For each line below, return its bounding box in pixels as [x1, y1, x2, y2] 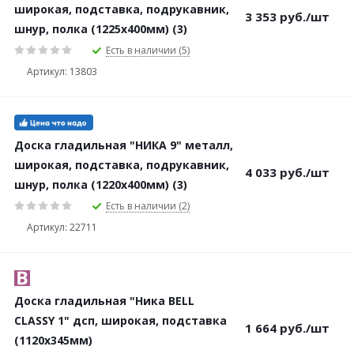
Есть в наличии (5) [106, 43, 190, 57]
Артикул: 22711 [27, 220, 97, 234]
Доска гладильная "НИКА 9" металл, [14, 137, 233, 153]
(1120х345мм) [14, 333, 92, 348]
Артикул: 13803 [27, 64, 97, 78]
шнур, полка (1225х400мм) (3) [14, 21, 187, 36]
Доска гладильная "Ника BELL [14, 293, 194, 308]
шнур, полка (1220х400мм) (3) [14, 177, 187, 192]
